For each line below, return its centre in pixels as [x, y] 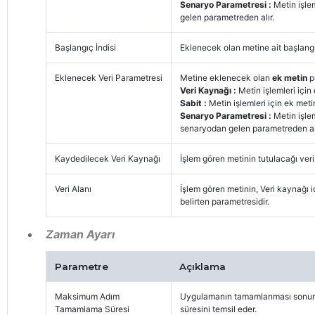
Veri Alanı [73, 188]
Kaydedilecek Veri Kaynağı [107, 158]
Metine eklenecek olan [226, 77]
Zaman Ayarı [80, 234]
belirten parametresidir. [224, 201]
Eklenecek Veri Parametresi [108, 77]
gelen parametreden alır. [227, 17]
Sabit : [194, 103]
